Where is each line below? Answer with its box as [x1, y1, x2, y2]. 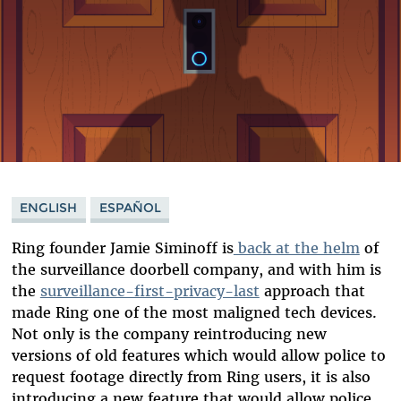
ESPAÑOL [98, 199, 161, 216]
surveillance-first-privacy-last [39, 282, 260, 301]
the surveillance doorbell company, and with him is [11, 260, 381, 279]
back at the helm [233, 239, 360, 258]
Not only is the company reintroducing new [11, 325, 327, 344]
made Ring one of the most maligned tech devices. [11, 303, 377, 322]
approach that [259, 282, 365, 301]
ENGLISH [20, 199, 78, 216]
